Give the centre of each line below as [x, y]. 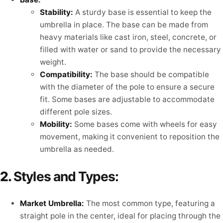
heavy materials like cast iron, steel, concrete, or [128, 37]
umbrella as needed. [77, 149]
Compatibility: [66, 75]
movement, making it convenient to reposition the [130, 137]
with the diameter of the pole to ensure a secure [127, 87]
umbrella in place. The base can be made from [124, 25]
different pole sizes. [76, 112]
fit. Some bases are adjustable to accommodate [127, 100]
